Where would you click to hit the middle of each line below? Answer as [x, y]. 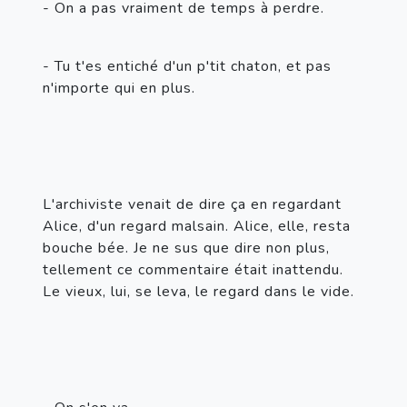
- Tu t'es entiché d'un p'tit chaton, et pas [187, 66]
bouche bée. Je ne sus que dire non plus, [186, 248]
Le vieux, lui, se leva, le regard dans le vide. [199, 291]
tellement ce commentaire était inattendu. [193, 269]
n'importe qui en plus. [119, 88]
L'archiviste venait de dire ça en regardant [192, 204]
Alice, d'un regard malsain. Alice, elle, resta [197, 226]
